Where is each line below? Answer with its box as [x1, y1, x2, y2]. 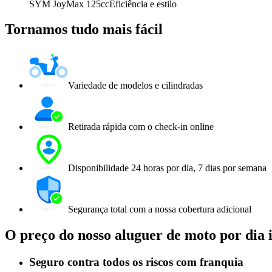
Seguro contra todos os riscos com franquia [29, 256, 243, 269]
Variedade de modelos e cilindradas [68, 80, 203, 91]
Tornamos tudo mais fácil [5, 21, 163, 38]
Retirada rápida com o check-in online [68, 121, 214, 132]
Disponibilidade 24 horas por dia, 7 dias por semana [68, 163, 267, 174]
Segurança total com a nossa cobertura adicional [68, 204, 251, 215]
